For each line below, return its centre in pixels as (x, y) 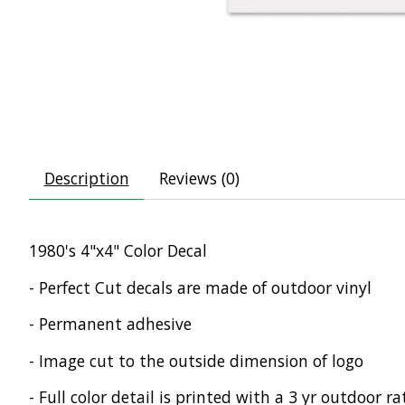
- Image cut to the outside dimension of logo (196, 360)
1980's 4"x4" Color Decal (118, 251)
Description (86, 179)
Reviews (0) (199, 179)
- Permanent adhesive (110, 324)
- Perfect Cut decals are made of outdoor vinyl (200, 287)
